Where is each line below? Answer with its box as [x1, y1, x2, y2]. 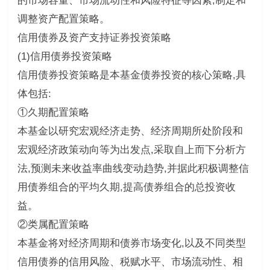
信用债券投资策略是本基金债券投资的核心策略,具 [17, 69, 246, 81]
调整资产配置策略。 [17, 13, 110, 25]
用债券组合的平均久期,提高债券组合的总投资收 [17, 181, 236, 193]
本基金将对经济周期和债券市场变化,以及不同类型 [17, 237, 246, 249]
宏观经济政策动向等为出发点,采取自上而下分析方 [17, 143, 246, 155]
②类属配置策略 [17, 218, 89, 230]
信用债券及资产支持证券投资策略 [17, 31, 171, 43]
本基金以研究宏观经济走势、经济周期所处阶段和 [17, 125, 243, 137]
